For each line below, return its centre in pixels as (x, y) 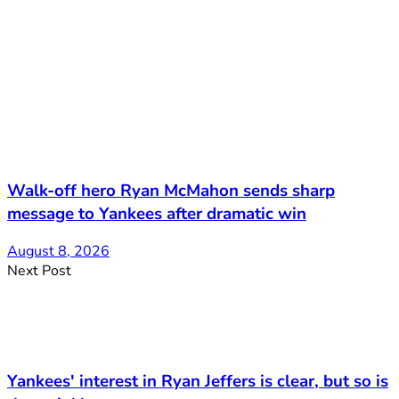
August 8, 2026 (58, 252)
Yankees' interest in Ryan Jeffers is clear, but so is (198, 381)
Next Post (39, 271)
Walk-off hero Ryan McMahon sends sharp (171, 190)
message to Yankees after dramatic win (157, 213)
